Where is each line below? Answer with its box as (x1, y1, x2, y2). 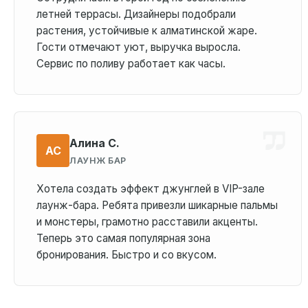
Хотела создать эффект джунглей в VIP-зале (36, 182, 265, 195)
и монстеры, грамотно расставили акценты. (36, 215, 258, 228)
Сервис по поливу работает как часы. (36, 57, 225, 70)
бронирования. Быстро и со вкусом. (36, 248, 217, 261)
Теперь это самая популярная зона (36, 232, 210, 245)
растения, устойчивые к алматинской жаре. (36, 24, 257, 37)
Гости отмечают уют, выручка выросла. (36, 41, 241, 54)
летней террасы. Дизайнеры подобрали (36, 8, 236, 21)
